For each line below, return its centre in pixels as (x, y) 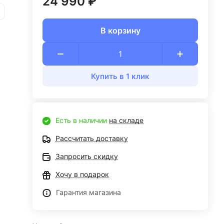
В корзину (120, 30)
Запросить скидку (87, 156)
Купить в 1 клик (120, 76)
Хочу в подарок (82, 174)
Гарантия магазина (89, 192)
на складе (126, 120)
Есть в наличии (82, 120)
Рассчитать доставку (92, 138)
